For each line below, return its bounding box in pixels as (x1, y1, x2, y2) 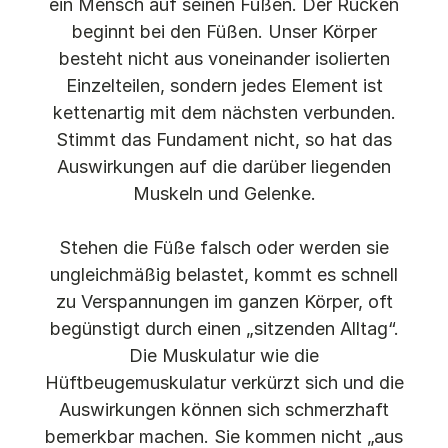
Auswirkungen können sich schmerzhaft (59, 398, 389, 420)
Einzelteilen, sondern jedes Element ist (65, 74, 383, 96)
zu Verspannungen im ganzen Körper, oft (55, 290, 393, 312)
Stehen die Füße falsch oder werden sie (59, 236, 389, 258)
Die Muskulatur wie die (129, 344, 319, 366)
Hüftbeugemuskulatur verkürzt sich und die (44, 371, 404, 393)
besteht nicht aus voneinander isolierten (58, 47, 390, 69)
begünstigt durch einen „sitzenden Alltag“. (49, 317, 399, 339)
